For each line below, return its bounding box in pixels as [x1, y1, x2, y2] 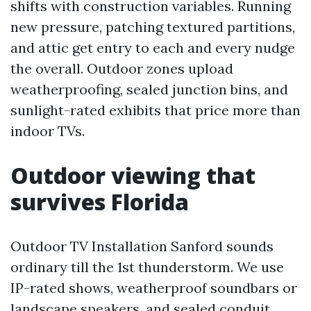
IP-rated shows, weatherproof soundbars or [10, 279, 297, 296]
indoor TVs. [10, 122, 85, 140]
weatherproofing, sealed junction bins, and [10, 81, 288, 98]
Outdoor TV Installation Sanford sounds [10, 237, 274, 255]
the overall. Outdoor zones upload [10, 60, 233, 77]
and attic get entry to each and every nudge [10, 39, 295, 56]
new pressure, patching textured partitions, [10, 18, 295, 35]
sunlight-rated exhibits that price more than [10, 101, 301, 119]
